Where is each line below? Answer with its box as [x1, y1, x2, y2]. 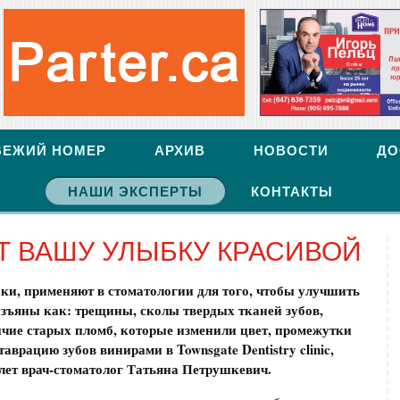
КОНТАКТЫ [250, 184, 333, 199]
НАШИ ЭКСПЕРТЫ [67, 184, 203, 199]
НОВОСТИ [253, 143, 329, 158]
